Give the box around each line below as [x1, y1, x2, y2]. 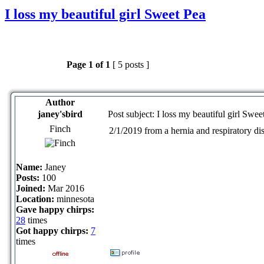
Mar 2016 [45, 183, 84, 193]
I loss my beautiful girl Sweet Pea [5, 6, 206, 22]
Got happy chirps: [16, 225, 88, 236]
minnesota [54, 193, 94, 204]
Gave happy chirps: [16, 204, 94, 214]
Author [45, 97, 75, 107]
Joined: [16, 183, 45, 193]
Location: [16, 193, 54, 204]
